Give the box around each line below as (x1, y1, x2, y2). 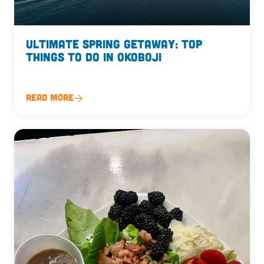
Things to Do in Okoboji (26, 49, 161, 64)
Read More (26, 91, 74, 103)
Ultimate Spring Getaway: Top (26, 36, 202, 51)
